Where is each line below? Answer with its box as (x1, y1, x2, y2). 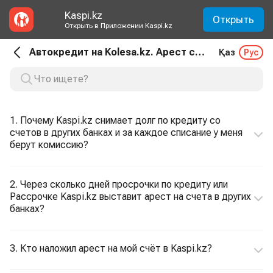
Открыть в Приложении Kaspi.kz (64, 21, 172, 30)
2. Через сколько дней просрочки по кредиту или (10, 179, 228, 190)
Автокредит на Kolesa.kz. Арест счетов (195, 46, 205, 58)
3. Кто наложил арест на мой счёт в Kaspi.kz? (10, 243, 212, 254)
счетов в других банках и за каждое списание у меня (10, 127, 243, 138)
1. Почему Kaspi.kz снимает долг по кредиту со (10, 115, 221, 126)
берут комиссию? (10, 139, 88, 151)
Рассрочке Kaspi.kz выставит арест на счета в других (10, 191, 251, 202)
